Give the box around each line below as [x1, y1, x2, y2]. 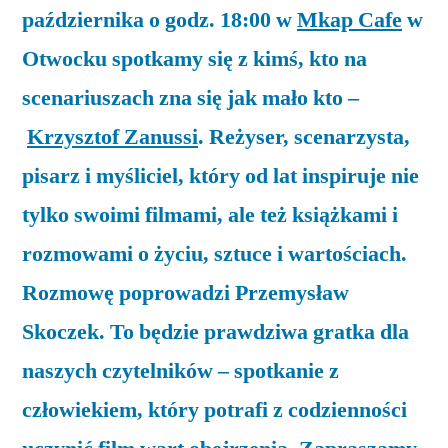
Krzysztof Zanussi [27, 122, 198, 151]
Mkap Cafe [297, 5, 402, 34]
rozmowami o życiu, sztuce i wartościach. [22, 239, 407, 268]
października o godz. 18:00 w [22, 5, 297, 34]
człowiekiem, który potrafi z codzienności [22, 395, 407, 424]
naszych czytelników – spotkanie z [22, 356, 339, 385]
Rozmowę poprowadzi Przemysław [22, 278, 349, 307]
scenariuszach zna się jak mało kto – [22, 83, 359, 112]
